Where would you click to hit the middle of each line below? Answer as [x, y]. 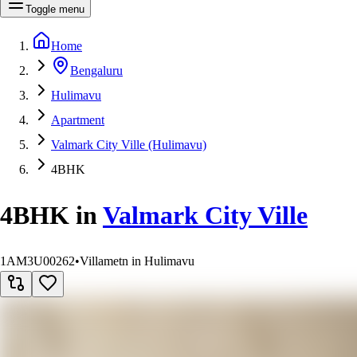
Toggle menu [55, 9]
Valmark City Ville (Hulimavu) [129, 144]
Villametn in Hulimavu [137, 261]
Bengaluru [96, 70]
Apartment [78, 120]
